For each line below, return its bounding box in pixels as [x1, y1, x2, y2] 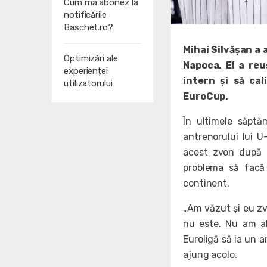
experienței [64, 66, 108, 76]
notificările [64, 10, 107, 20]
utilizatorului [64, 78, 113, 89]
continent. [183, 178, 230, 190]
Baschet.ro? [64, 22, 113, 33]
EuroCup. [183, 91, 229, 103]
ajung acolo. [183, 249, 237, 261]
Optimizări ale [64, 53, 118, 64]
